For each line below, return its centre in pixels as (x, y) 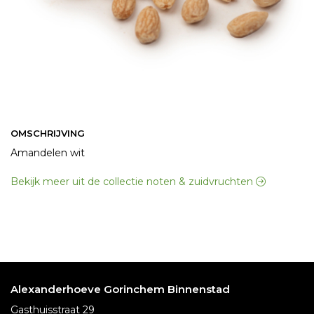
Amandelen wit (48, 153)
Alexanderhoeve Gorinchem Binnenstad (120, 289)
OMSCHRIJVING (48, 133)
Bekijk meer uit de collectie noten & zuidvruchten (133, 182)
